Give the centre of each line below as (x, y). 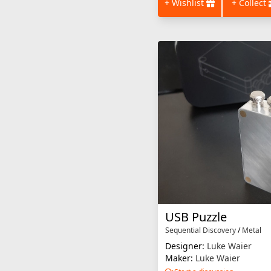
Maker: (180, 258)
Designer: (186, 246)
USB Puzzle (196, 217)
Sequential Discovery (200, 230)
